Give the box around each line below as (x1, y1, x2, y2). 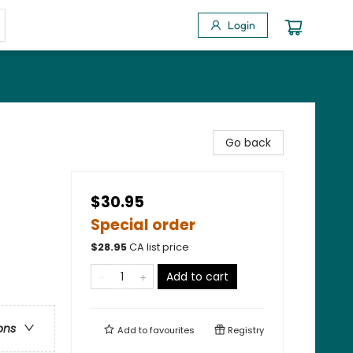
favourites (150, 324, 195, 336)
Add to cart (166, 269, 229, 284)
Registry (225, 324, 264, 336)
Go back (225, 135, 271, 150)
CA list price (129, 240, 189, 254)
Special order (91, 214, 195, 236)
